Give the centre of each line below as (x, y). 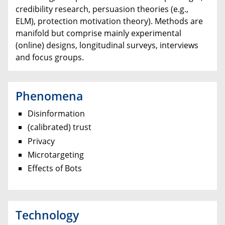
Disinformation (56, 114)
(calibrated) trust (60, 127)
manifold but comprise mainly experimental (98, 33)
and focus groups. (50, 58)
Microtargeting (56, 154)
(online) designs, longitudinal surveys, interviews (107, 45)
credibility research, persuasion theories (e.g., (102, 9)
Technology (47, 215)
